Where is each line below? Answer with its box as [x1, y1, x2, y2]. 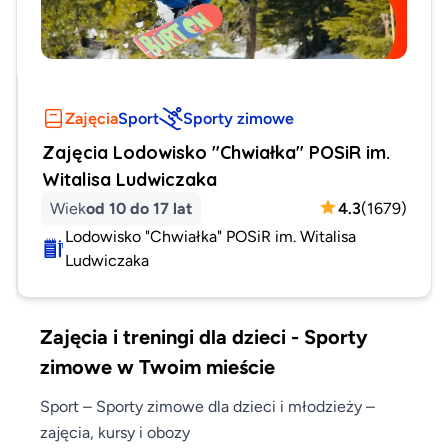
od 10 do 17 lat [86, 198, 192, 217]
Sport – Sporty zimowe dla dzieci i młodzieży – [40, 396, 375, 415]
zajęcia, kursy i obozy [40, 422, 190, 441]
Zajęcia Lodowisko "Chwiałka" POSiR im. [42, 140, 390, 163]
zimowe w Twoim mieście [40, 354, 275, 378]
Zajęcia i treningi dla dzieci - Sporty [40, 324, 368, 348]
